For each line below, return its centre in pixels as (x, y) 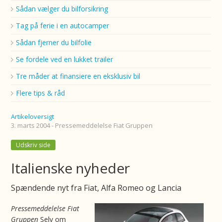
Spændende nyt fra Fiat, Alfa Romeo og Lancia (96, 188)
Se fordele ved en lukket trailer (65, 59)
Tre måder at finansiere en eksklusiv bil (78, 76)
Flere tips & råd (41, 93)
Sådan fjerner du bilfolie (54, 42)
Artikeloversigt (33, 116)
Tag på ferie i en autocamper (63, 26)
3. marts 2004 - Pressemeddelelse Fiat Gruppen (82, 125)
